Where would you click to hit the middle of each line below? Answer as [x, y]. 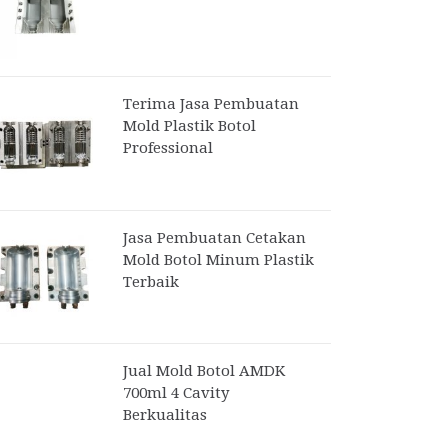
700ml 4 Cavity [175, 392]
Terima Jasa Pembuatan [210, 103]
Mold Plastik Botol [189, 125]
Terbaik [150, 281]
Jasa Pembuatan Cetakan [214, 237]
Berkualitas [164, 414]
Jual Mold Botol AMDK [203, 370]
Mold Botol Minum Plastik [218, 259]
